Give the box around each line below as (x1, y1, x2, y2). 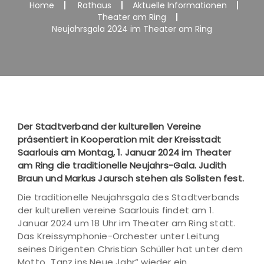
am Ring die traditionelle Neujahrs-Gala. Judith (18, 159, 227, 171)
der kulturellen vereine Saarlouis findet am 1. (18, 204, 214, 216)
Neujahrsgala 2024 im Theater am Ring (52, 23, 212, 35)
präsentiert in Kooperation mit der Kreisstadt (18, 133, 222, 146)
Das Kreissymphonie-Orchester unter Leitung (18, 230, 220, 242)
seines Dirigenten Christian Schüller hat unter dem (18, 243, 243, 255)
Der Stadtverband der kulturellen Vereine (18, 120, 201, 133)
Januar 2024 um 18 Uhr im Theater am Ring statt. (18, 217, 236, 229)
